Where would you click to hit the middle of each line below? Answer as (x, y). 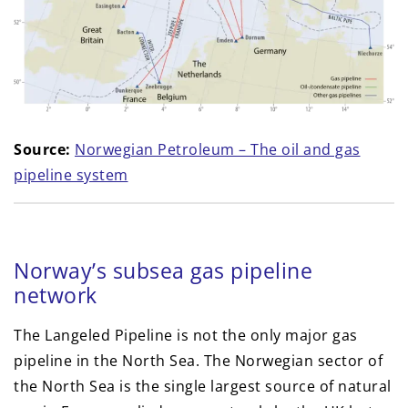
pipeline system (71, 175)
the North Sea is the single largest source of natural (203, 387)
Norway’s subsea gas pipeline (163, 271)
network (56, 296)
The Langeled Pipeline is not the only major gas (186, 336)
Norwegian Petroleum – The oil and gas (218, 150)
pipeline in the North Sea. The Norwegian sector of (198, 361)
